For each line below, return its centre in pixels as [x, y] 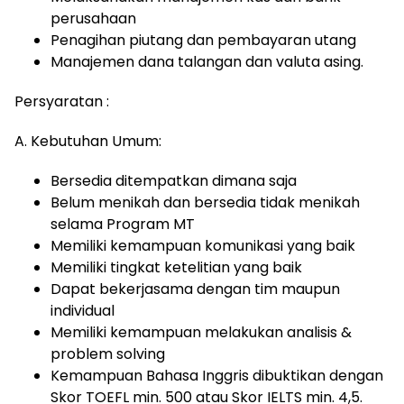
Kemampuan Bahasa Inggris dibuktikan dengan [217, 376]
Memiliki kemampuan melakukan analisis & [201, 332]
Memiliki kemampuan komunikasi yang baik [203, 246]
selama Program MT [123, 224]
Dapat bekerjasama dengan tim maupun [195, 289]
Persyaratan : [62, 101]
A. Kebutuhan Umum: [90, 141]
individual [83, 311]
